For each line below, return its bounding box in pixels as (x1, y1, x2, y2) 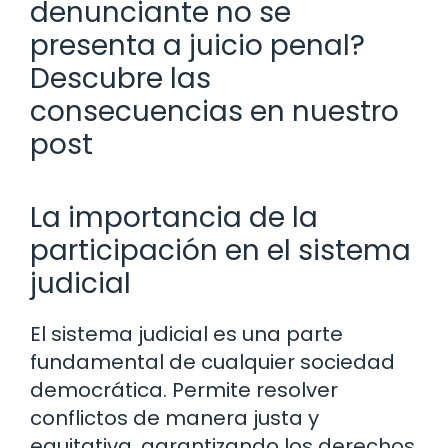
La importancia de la (30, 197, 318, 237)
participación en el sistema (30, 230, 411, 270)
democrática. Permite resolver (30, 375, 338, 404)
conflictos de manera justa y (30, 403, 319, 432)
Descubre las (30, 58, 211, 98)
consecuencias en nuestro (30, 91, 399, 131)
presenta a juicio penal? (30, 25, 365, 65)
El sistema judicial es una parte (30, 319, 343, 348)
